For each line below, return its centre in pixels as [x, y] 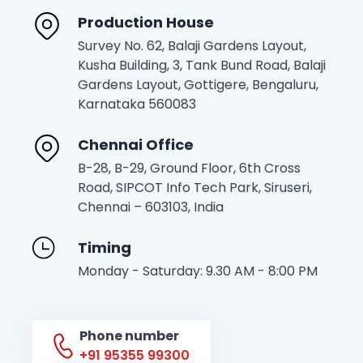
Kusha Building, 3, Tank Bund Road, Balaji [202, 66]
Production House [146, 23]
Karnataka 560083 [137, 105]
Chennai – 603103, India [151, 207]
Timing [105, 248]
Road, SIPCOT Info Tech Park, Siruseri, [195, 188]
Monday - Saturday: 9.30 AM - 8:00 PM [198, 271]
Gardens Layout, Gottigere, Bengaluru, [198, 85]
